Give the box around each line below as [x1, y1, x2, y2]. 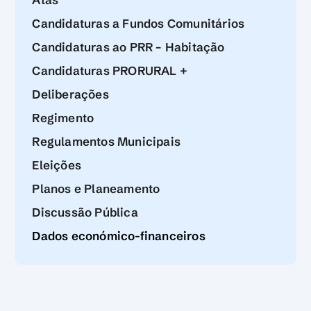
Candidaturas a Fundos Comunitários [32, 15, 245, 31]
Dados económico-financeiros [32, 228, 205, 243]
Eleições [32, 157, 82, 172]
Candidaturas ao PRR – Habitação [32, 39, 225, 54]
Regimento [32, 110, 94, 125]
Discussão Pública [32, 204, 138, 219]
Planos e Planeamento [32, 180, 160, 196]
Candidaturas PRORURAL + [32, 62, 188, 78]
